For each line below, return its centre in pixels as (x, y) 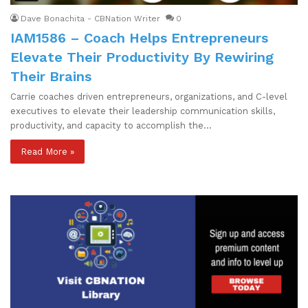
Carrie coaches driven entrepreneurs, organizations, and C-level (149, 96)
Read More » (47, 151)
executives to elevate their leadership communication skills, (143, 111)
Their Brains (51, 76)
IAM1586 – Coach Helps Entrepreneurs (139, 37)
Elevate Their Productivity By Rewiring (142, 57)
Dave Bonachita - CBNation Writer (90, 18)
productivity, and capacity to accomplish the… (111, 125)
